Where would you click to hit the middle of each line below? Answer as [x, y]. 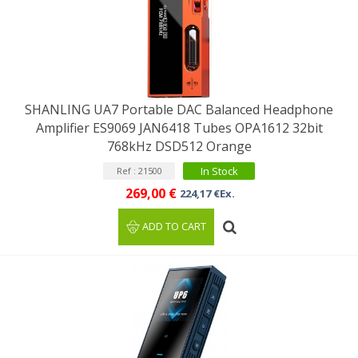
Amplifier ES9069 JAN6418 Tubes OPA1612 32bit [179, 128]
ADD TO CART [175, 227]
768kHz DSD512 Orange [179, 146]
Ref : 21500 [139, 171]
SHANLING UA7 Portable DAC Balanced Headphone [179, 109]
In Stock [219, 171]
